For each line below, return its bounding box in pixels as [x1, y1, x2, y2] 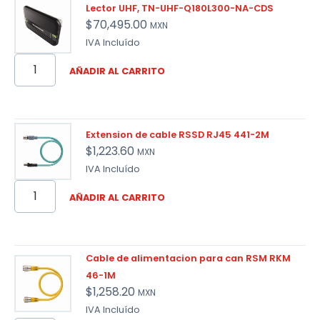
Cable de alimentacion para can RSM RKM [86, 252, 291, 265]
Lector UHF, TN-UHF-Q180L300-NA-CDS [86, 2, 274, 15]
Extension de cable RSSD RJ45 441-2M [86, 129, 269, 141]
